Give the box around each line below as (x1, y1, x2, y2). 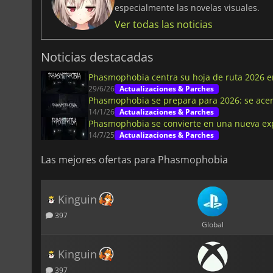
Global (201, 219, 224, 230)
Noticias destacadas (41, 49, 154, 66)
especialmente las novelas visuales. (115, 2, 260, 14)
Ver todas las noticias (115, 18, 213, 32)
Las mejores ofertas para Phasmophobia (41, 153, 228, 167)
